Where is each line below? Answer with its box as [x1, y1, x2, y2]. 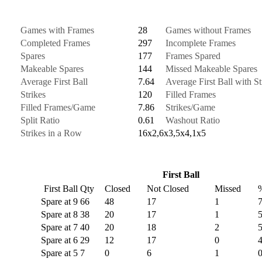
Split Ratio [20, 115, 60, 125]
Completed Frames [20, 37, 91, 48]
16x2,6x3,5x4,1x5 [138, 127, 206, 138]
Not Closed [147, 183, 189, 194]
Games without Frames [166, 25, 251, 35]
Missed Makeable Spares [166, 63, 258, 74]
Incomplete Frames [166, 37, 236, 48]
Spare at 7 [41, 222, 78, 232]
